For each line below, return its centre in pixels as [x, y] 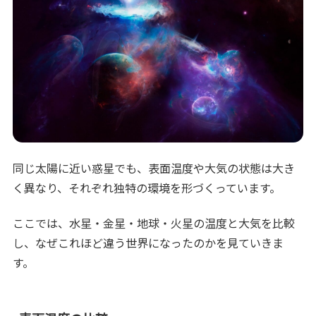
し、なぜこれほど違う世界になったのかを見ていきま [148, 243]
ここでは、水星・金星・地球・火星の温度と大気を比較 [154, 223]
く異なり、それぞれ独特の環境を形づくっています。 [147, 188]
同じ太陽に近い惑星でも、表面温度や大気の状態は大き [154, 168]
